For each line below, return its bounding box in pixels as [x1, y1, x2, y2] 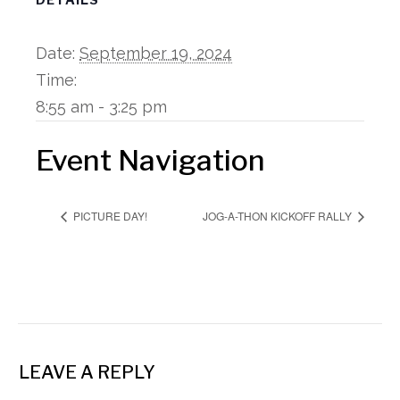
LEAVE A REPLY [19, 362, 155, 383]
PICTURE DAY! [71, 207, 147, 223]
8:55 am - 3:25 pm [36, 97, 167, 116]
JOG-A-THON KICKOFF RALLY [203, 207, 354, 223]
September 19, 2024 [79, 44, 232, 62]
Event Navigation [36, 143, 265, 178]
